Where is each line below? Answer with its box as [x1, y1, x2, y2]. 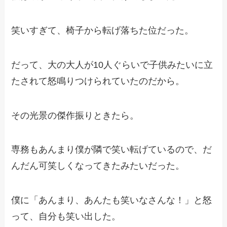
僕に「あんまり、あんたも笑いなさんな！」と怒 [11, 195, 212, 206]
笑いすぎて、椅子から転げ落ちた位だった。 [11, 25, 194, 35]
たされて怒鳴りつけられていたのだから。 [11, 75, 185, 86]
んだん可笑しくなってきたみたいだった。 [11, 161, 185, 171]
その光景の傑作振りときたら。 [11, 110, 139, 121]
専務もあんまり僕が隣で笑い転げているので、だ [11, 144, 212, 155]
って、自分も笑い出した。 [11, 211, 121, 222]
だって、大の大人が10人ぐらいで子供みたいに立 [11, 59, 213, 70]
